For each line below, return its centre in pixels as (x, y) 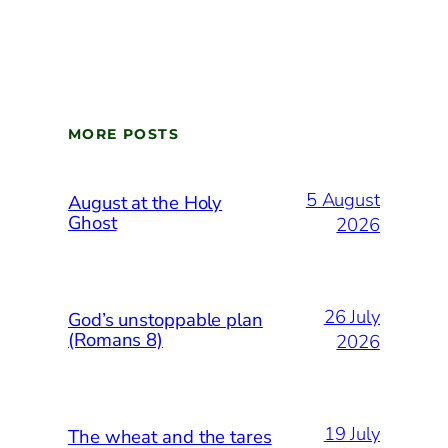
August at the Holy (145, 202)
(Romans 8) (116, 339)
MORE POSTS (123, 134)
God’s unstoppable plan (165, 319)
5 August (342, 199)
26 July (351, 316)
